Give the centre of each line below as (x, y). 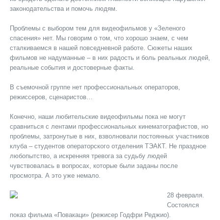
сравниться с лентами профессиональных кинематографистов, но (109, 126)
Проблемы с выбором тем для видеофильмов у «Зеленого (97, 28)
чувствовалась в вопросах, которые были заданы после (94, 166)
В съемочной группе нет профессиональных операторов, (95, 87)
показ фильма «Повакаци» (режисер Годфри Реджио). (90, 215)
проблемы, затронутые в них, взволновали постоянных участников (110, 136)
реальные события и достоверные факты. (72, 68)
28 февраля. (186, 195)
